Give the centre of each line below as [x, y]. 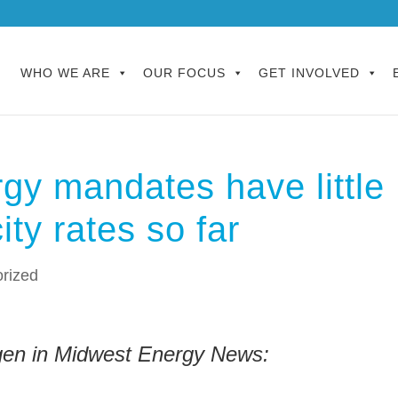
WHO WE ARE [65, 73]
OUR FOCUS [184, 73]
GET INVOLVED [309, 73]
